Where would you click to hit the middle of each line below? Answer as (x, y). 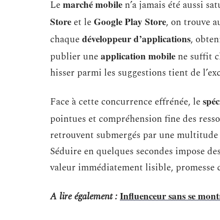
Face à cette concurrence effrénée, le (126, 102)
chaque (66, 40)
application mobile (138, 56)
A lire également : (84, 197)
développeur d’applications (136, 39)
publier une (75, 57)
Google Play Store (130, 21)
